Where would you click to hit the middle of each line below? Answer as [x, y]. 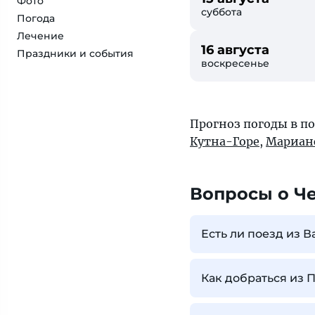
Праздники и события [75, 53]
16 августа [235, 50]
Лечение [40, 36]
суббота [221, 12]
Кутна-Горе [225, 141]
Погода [36, 18]
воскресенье [235, 63]
